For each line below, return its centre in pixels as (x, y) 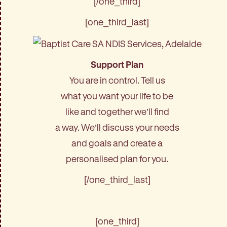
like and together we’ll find (117, 111)
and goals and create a (117, 143)
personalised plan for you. (117, 158)
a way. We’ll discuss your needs (117, 127)
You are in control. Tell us (117, 80)
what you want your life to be (117, 96)
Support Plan (117, 64)
